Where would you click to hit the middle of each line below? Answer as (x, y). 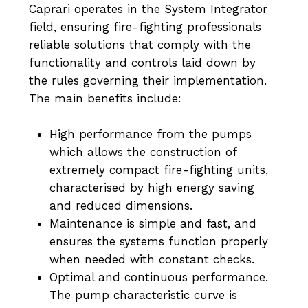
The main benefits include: (105, 99)
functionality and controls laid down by (142, 63)
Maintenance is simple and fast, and (153, 223)
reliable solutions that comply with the (140, 45)
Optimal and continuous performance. (158, 277)
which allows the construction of (143, 152)
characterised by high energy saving (152, 187)
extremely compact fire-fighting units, (158, 169)
